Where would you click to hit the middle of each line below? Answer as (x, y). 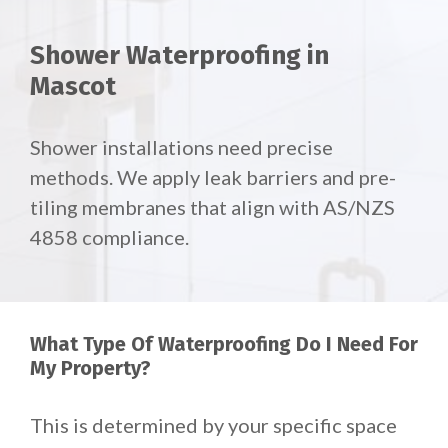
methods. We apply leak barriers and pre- (213, 177)
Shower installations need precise (181, 147)
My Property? (90, 368)
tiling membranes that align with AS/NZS (212, 207)
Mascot (73, 87)
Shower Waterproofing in (179, 56)
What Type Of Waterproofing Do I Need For (224, 344)
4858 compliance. (109, 237)
